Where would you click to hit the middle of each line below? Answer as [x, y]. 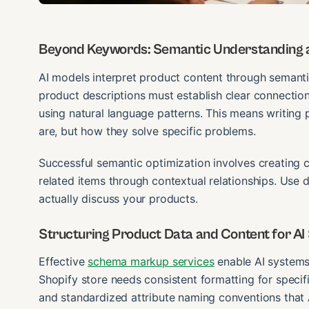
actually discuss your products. [118, 198]
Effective [63, 262]
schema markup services [151, 262]
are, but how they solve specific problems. [147, 131]
